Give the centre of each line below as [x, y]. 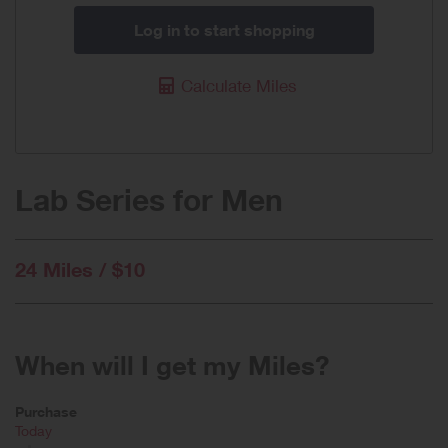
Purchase [46, 411]
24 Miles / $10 [80, 268]
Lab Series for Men [149, 199]
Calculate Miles [239, 85]
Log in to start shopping [224, 29]
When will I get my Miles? [172, 364]
